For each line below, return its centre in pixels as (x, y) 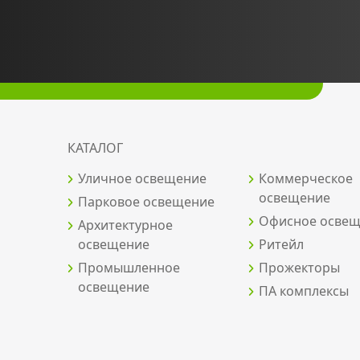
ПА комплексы (304, 291)
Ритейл (281, 244)
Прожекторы (299, 268)
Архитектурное (125, 225)
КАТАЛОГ (95, 148)
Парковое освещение (146, 202)
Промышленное (129, 268)
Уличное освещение (142, 178)
